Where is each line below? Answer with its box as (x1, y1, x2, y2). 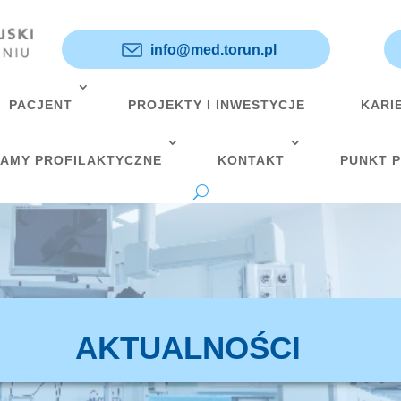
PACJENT (8, 98, 73, 112)
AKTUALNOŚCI (75, 329, 301, 365)
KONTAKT (218, 153, 285, 167)
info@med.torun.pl (149, 42, 277, 57)
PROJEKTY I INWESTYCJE (127, 98, 305, 112)
